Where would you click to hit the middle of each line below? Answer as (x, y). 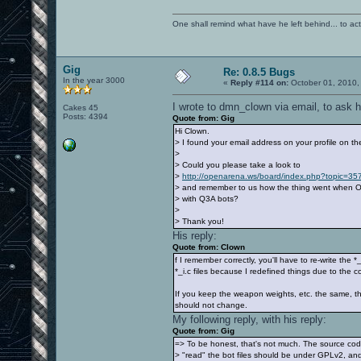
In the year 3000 (94, 80)
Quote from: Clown (209, 247)
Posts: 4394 (85, 116)
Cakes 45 (81, 107)
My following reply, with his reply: (249, 319)
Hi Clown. (192, 131)
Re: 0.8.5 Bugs (259, 72)
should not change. (211, 305)
